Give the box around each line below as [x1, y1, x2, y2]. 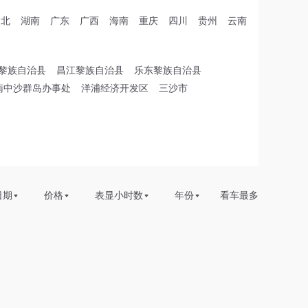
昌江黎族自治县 [56, 65, 124, 76]
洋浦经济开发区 [81, 82, 148, 93]
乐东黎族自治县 [134, 65, 201, 76]
